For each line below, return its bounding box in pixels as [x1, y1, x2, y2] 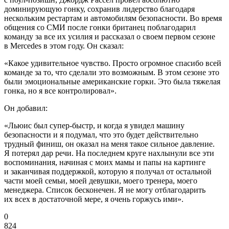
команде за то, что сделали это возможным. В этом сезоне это [4, 68, 219, 77]
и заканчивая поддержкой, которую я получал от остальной [4, 167, 212, 176]
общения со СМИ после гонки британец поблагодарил [4, 23, 196, 32]
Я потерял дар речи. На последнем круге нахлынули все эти [4, 149, 214, 158]
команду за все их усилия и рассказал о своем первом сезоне [4, 32, 215, 41]
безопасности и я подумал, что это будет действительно [4, 130, 198, 140]
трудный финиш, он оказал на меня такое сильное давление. [4, 140, 215, 149]
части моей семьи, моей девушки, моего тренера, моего [4, 176, 197, 186]
